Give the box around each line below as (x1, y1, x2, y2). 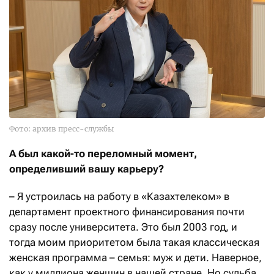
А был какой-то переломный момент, (9, 147, 197, 160)
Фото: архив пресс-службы (9, 124, 114, 133)
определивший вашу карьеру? (9, 162, 164, 175)
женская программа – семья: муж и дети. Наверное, (9, 251, 262, 264)
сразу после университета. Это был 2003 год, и (9, 220, 237, 233)
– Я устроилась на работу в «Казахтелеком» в (9, 190, 229, 202)
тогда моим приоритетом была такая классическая (9, 235, 259, 248)
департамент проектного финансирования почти (9, 205, 245, 218)
